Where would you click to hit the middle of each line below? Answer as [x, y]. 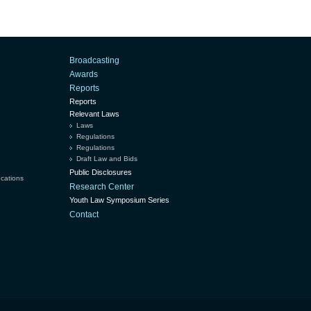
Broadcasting [94, 60]
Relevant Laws [94, 114]
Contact [84, 214]
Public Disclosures [101, 172]
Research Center [102, 186]
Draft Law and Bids [107, 158]
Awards [84, 74]
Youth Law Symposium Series [119, 200]
